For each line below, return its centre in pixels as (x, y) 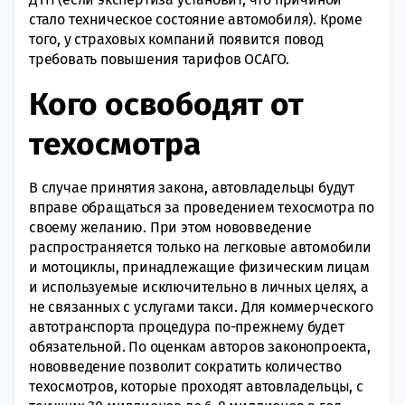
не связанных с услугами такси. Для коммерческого (201, 306)
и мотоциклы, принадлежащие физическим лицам (199, 267)
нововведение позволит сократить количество (185, 366)
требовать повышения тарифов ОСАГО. (160, 59)
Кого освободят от (166, 104)
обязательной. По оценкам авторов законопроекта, (200, 346)
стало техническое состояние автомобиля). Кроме (196, 19)
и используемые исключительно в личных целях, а (199, 287)
